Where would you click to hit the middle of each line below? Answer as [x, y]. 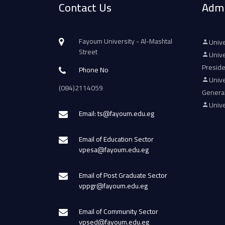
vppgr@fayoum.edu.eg [113, 186]
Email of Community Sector [119, 211]
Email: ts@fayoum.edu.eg [117, 114]
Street [88, 52]
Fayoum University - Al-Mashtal [126, 41]
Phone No [94, 70]
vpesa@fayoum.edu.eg [114, 150]
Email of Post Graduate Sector [123, 175]
